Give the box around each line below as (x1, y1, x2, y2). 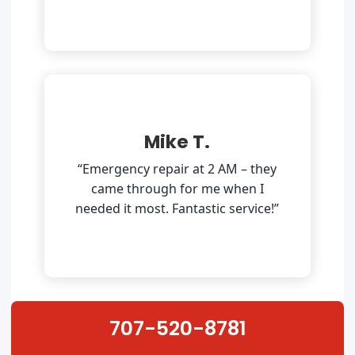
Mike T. (144, 128, 211, 155)
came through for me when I (90, 179, 264, 197)
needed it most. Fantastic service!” (75, 199, 280, 217)
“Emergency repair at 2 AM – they (78, 159, 277, 177)
